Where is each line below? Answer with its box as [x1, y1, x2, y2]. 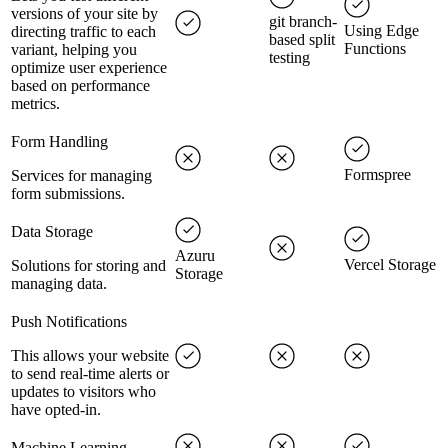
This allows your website [11, 347, 169, 364]
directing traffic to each [11, 23, 156, 40]
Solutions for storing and [11, 257, 166, 274]
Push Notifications [11, 313, 127, 330]
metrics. [11, 95, 60, 112]
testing [269, 49, 310, 66]
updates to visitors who [11, 383, 156, 400]
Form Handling [11, 133, 108, 150]
